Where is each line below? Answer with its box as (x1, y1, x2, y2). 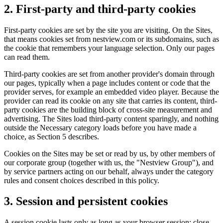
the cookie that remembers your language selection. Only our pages (4, 43, 215, 52)
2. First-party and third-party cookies (4, 2, 196, 15)
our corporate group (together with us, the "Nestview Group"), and (4, 158, 214, 167)
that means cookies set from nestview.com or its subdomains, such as (4, 34, 219, 43)
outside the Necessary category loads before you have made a (4, 123, 197, 132)
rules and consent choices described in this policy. (4, 176, 159, 185)
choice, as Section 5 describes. (4, 132, 99, 141)
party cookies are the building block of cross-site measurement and (4, 105, 212, 114)
